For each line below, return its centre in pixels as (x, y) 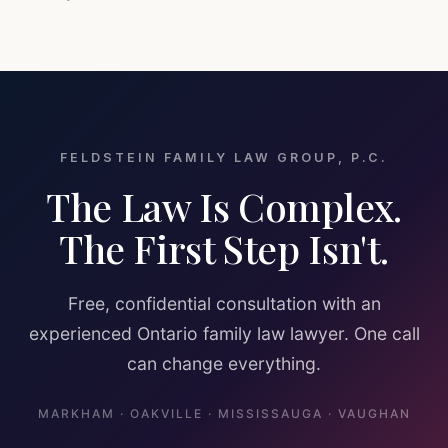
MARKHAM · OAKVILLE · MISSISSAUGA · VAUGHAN (224, 414)
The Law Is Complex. (224, 206)
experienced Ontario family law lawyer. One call (224, 334)
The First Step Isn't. (224, 248)
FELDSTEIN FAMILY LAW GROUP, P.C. (224, 158)
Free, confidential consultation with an (224, 304)
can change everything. (224, 364)
